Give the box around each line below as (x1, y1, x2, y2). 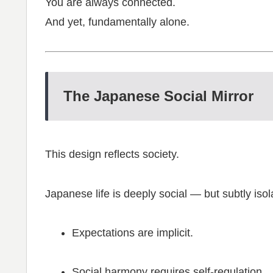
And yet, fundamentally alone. (45, 15, 190, 28)
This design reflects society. (45, 148, 179, 161)
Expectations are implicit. (71, 226, 193, 239)
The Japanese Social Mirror (63, 88, 253, 105)
